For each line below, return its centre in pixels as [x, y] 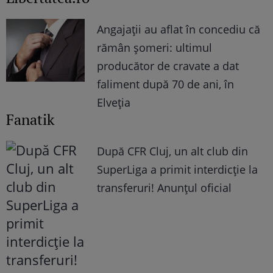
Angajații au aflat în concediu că [179, 29]
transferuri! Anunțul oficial [165, 187]
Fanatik [30, 119]
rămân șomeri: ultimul [155, 47]
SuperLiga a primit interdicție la [178, 169]
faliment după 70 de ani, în [166, 84]
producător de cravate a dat [168, 66]
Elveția [114, 102]
